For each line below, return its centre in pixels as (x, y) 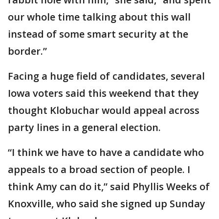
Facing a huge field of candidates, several (106, 76)
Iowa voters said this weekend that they (103, 93)
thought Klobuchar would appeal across (104, 110)
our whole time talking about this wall (99, 17)
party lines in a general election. (86, 127)
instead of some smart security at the (98, 34)
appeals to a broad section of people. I (99, 169)
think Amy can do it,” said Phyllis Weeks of (109, 186)
